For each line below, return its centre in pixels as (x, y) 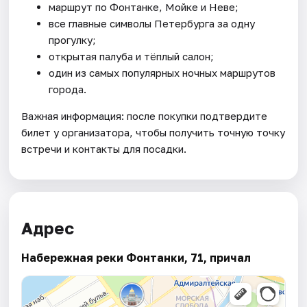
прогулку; (73, 39)
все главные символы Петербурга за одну (152, 23)
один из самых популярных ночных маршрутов (162, 72)
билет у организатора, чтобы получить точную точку (153, 132)
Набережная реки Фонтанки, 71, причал (136, 258)
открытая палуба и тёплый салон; (132, 56)
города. (68, 89)
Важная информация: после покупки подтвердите (145, 115)
